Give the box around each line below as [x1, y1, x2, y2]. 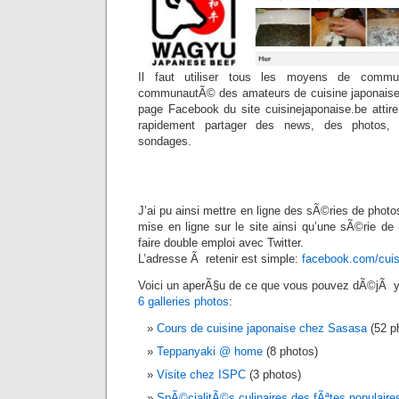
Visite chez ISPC [157, 367, 246, 381]
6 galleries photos [138, 294, 229, 308]
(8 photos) [263, 344, 318, 358]
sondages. [138, 134, 191, 148]
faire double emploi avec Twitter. [138, 235, 304, 249]
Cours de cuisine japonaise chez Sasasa [157, 321, 367, 335]
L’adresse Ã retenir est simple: [138, 251, 302, 265]
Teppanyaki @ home [157, 344, 263, 358]
